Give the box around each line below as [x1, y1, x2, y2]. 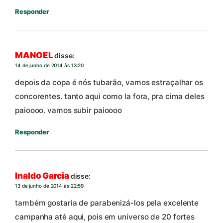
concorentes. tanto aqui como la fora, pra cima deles [15, 91, 205, 101]
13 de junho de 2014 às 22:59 [15, 183, 84, 189]
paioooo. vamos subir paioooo [15, 105, 122, 115]
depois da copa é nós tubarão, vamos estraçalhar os [15, 77, 203, 87]
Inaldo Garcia [15, 171, 69, 181]
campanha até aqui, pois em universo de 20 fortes [15, 212, 195, 222]
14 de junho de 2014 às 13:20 [15, 62, 84, 69]
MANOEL [15, 50, 53, 61]
